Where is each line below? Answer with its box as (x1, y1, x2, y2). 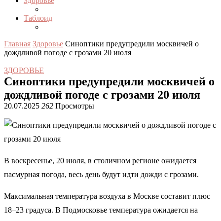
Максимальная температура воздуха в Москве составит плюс (4, 192, 210, 200)
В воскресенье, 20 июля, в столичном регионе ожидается (4, 156, 196, 165)
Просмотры (53, 102, 94, 110)
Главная (4, 39, 31, 48)
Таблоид (24, 14, 52, 22)
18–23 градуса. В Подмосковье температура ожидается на (4, 206, 198, 214)
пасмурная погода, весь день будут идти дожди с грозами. (4, 170, 199, 179)
